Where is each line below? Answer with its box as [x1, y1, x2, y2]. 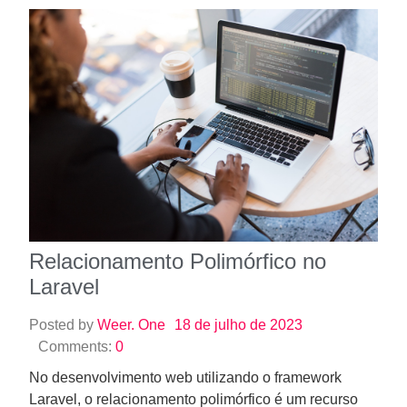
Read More [56, 363, 128, 380]
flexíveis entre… [29, 318, 133, 334]
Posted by [29, 200, 97, 216]
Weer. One [97, 200, 165, 216]
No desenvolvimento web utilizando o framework [29, 253, 342, 269]
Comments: [38, 222, 115, 238]
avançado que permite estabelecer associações [29, 296, 336, 313]
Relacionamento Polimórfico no [29, 132, 326, 157]
